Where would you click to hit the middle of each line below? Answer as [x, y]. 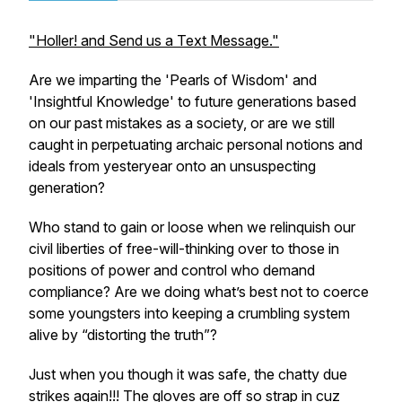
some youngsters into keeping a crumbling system [189, 313]
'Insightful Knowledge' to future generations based [192, 101]
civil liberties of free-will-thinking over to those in [184, 249]
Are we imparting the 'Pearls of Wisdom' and [173, 80]
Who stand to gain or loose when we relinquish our [192, 227]
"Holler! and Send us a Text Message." [154, 40]
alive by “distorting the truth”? [123, 335]
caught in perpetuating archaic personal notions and [196, 144]
